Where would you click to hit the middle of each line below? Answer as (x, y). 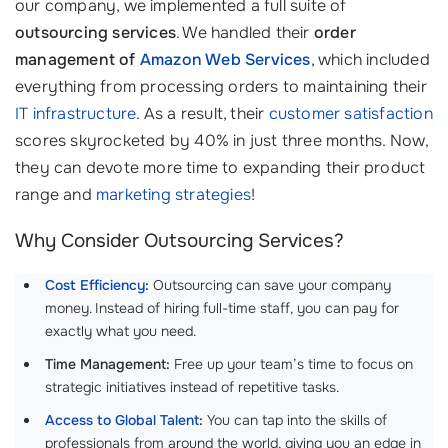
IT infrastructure (76, 113)
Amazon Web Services (225, 59)
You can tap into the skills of (295, 420)
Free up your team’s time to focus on (291, 364)
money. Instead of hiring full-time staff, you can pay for (222, 308)
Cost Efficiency (95, 285)
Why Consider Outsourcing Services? (179, 241)
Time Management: (107, 364)
